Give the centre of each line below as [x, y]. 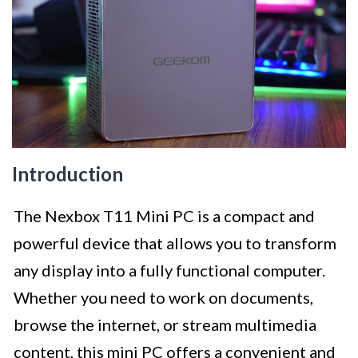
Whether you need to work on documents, [163, 298]
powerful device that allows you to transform [175, 243]
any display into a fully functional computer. [169, 270]
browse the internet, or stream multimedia [165, 325]
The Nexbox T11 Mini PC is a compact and [164, 216]
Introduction [68, 174]
